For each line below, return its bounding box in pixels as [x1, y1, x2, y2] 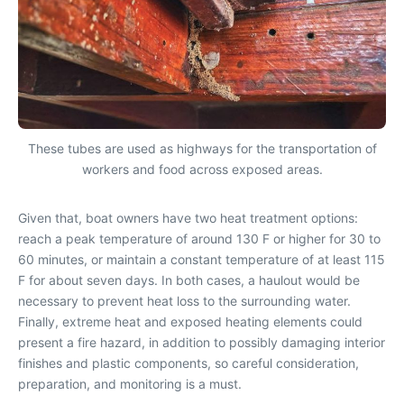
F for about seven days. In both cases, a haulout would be [18, 272, 360, 289]
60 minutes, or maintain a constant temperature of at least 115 [18, 252, 385, 268]
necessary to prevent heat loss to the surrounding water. [18, 293, 351, 309]
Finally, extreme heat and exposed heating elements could [18, 314, 363, 330]
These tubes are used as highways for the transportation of [27, 141, 377, 157]
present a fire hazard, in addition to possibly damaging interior [18, 335, 385, 351]
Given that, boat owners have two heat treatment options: [18, 210, 358, 226]
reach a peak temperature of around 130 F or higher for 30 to [18, 231, 381, 247]
